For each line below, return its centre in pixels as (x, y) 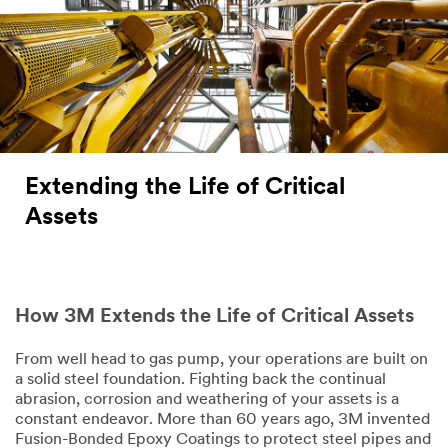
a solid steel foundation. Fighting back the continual (200, 379)
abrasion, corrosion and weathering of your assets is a (207, 399)
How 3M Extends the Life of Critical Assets (214, 316)
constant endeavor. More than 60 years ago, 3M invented (222, 419)
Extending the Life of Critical (185, 187)
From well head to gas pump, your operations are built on (221, 359)
